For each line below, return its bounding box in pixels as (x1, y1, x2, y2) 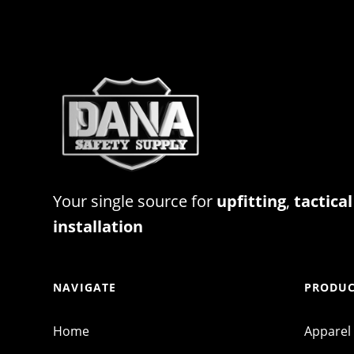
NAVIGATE (53, 280, 117, 296)
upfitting (217, 190, 287, 213)
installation (53, 216, 144, 238)
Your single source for (53, 190, 217, 213)
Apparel (303, 322, 351, 341)
